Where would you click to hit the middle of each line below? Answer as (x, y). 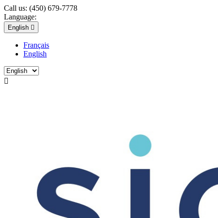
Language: (20, 17)
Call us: (17, 8)
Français (36, 45)
